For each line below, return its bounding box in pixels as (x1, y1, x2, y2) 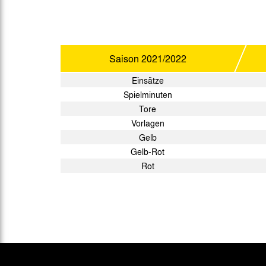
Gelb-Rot (131, 145, 164, 157)
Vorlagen (131, 117, 164, 129)
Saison (109, 52, 141, 65)
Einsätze (131, 74, 164, 86)
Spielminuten (123, 88, 172, 100)
